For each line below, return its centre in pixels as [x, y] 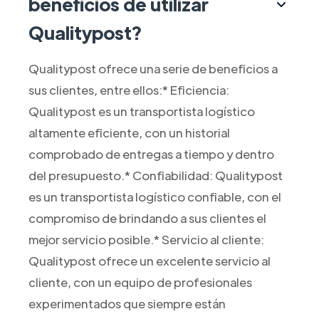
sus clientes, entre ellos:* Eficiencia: [129, 90]
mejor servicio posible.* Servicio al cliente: [146, 240]
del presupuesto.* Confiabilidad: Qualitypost [155, 176]
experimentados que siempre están [127, 304]
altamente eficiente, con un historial [129, 133]
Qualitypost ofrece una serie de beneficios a [153, 69]
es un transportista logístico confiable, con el [155, 197]
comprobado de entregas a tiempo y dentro [151, 154]
